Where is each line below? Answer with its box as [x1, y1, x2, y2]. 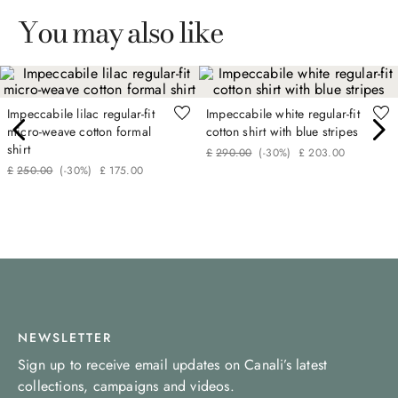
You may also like [18, 10, 223, 54]
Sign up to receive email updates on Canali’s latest [18, 354, 328, 375]
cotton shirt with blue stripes [206, 122, 358, 140]
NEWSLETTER [18, 329, 112, 346]
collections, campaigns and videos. [18, 376, 235, 396]
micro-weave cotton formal [7, 122, 151, 140]
